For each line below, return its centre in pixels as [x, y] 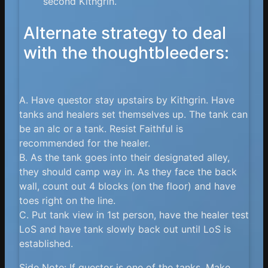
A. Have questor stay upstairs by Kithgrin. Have [127, 100]
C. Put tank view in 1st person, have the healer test [134, 214]
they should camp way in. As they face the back [128, 171]
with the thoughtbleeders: [127, 53]
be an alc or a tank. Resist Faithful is [101, 128]
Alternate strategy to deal [125, 33]
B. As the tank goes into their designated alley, [124, 157]
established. [46, 243]
